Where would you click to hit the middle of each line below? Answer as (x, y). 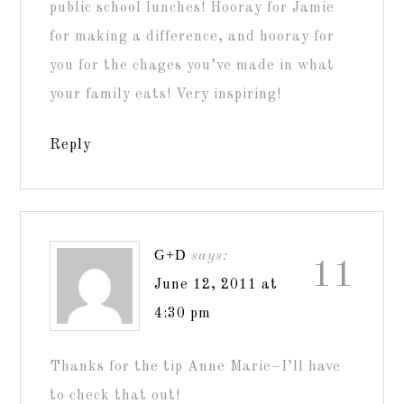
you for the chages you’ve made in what (193, 65)
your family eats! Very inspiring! (166, 94)
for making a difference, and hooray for (193, 37)
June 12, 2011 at (216, 285)
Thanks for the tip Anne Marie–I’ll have (196, 367)
